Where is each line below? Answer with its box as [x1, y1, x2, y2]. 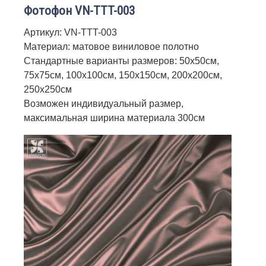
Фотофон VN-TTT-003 [24, 3, 135, 18]
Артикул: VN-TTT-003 [24, 27, 117, 37]
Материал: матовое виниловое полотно [24, 41, 199, 52]
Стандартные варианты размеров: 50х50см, [24, 55, 219, 66]
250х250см [24, 84, 72, 94]
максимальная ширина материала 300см [24, 112, 205, 123]
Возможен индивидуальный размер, [24, 98, 183, 109]
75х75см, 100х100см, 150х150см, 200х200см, [24, 69, 222, 80]
